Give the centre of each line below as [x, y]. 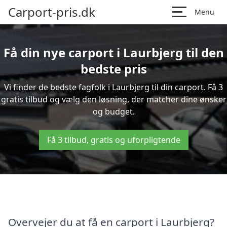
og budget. [113, 111]
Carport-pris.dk [52, 12]
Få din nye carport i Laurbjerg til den [113, 52]
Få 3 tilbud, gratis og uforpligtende [113, 140]
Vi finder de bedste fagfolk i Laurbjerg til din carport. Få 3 [113, 87]
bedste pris [113, 69]
